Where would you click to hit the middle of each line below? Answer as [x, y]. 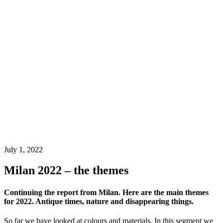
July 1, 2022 [23, 149]
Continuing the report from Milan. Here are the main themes [106, 192]
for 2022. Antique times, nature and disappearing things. [99, 201]
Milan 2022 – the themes [66, 170]
